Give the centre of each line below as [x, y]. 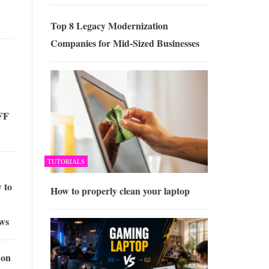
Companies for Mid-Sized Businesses [125, 43]
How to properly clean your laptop [120, 190]
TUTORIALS [66, 161]
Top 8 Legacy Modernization [109, 26]
